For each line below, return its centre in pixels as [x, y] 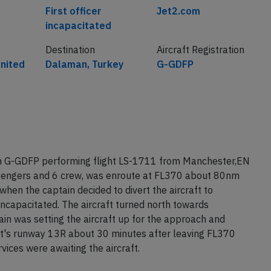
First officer [73, 34]
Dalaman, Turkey [84, 87]
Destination [70, 73]
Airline [170, 20]
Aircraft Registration [200, 73]
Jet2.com [178, 34]
